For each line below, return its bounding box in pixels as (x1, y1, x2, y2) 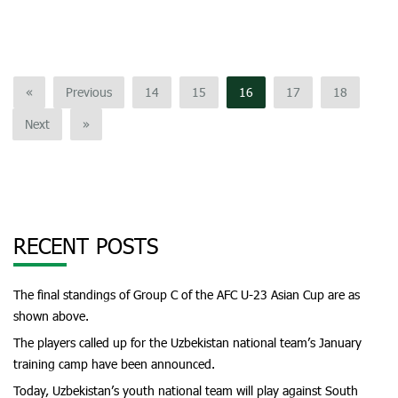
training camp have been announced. (13, 356, 215, 371)
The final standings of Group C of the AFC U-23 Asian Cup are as (13, 287, 360, 302)
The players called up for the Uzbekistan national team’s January (13, 335, 362, 350)
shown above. (13, 308, 89, 323)
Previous (66, 84, 112, 99)
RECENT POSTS (13, 233, 158, 259)
